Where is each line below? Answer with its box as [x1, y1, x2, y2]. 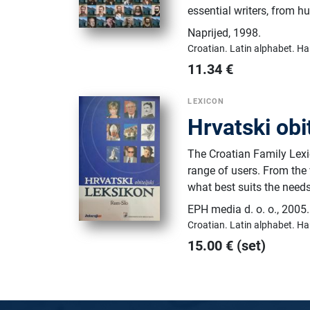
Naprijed [188, 26, 229, 39]
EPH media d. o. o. [188, 202, 277, 216]
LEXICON [188, 96, 225, 106]
